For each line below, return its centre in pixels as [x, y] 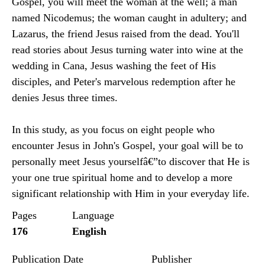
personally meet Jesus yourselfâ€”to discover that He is [131, 161]
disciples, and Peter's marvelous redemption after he [124, 82]
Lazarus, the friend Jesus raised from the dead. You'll [126, 34]
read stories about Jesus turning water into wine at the [127, 50]
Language [93, 215]
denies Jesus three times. [65, 98]
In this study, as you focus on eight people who [113, 130]
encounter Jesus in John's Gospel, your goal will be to [127, 146]
